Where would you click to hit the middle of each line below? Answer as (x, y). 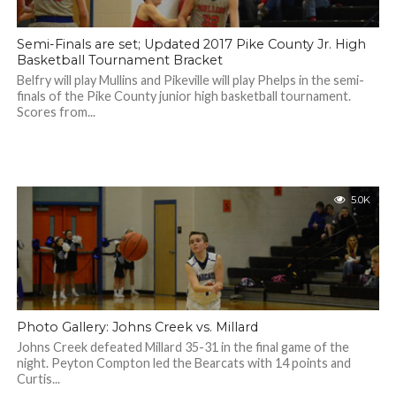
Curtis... (38, 379)
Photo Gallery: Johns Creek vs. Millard (137, 327)
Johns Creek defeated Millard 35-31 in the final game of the (183, 347)
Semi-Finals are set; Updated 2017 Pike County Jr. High (191, 44)
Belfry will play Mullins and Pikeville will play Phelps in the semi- (190, 80)
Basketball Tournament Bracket (119, 60)
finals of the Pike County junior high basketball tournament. (183, 96)
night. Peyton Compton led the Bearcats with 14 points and (183, 363)
